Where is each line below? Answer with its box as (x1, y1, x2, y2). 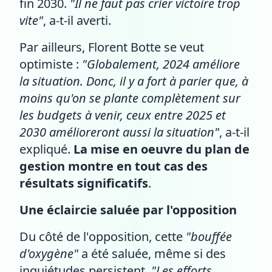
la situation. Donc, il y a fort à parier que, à (19, 72, 248, 89)
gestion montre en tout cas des (19, 157, 208, 174)
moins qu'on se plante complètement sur (19, 89, 240, 106)
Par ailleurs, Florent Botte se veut (19, 38, 204, 55)
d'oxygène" (19, 245, 78, 262)
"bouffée (186, 228, 232, 245)
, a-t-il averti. (43, 12, 111, 29)
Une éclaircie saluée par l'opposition (19, 201, 237, 218)
